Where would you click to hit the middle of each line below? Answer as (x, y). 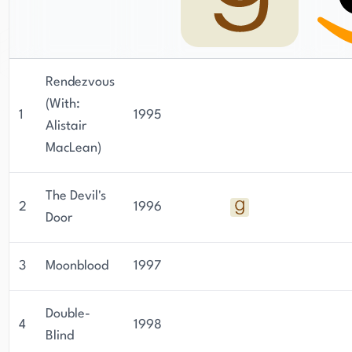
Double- (68, 314)
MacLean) (73, 148)
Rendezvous (80, 82)
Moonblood (77, 266)
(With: (63, 104)
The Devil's (76, 196)
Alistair (66, 126)
